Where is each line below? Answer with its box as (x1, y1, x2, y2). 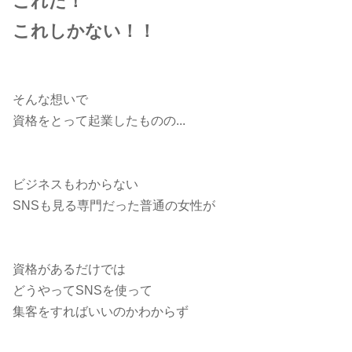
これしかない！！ (13, 21, 156, 42)
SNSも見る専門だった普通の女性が (13, 199, 215, 213)
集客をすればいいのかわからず (13, 305, 189, 319)
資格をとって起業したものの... (13, 114, 185, 128)
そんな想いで (13, 93, 88, 107)
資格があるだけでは (13, 262, 126, 277)
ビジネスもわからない (13, 178, 138, 192)
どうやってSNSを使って (13, 284, 152, 298)
